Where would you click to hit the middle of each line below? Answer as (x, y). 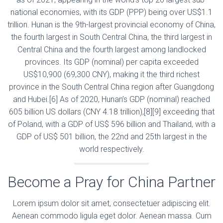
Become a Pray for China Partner (111, 182)
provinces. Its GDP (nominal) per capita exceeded (111, 62)
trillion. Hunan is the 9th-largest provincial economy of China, (111, 24)
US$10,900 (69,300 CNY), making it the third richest (111, 74)
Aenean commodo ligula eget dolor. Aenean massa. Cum (111, 216)
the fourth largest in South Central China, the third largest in (111, 37)
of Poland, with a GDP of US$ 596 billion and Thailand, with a (111, 124)
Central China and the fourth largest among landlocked (111, 49)
